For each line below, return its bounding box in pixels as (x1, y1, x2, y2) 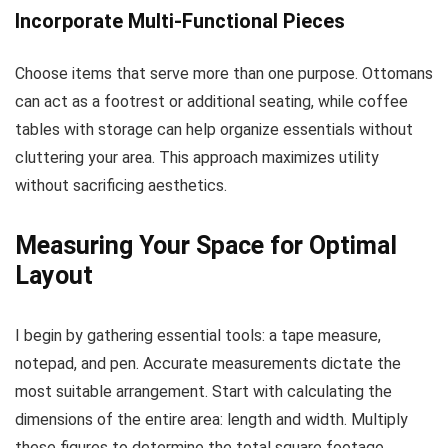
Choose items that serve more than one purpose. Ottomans (15, 63, 433, 83)
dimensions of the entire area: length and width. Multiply (15, 409, 408, 429)
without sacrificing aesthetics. (15, 175, 227, 195)
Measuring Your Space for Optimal (15, 230, 397, 260)
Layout (15, 260, 93, 290)
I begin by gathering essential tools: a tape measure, (15, 325, 381, 345)
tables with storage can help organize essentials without (15, 119, 413, 139)
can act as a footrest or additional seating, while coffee (15, 91, 408, 111)
